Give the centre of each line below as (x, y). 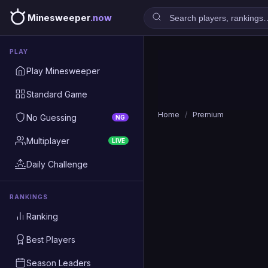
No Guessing (51, 117)
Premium (208, 115)
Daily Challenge (57, 164)
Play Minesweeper (63, 71)
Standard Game (57, 94)
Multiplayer (48, 141)
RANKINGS (29, 197)
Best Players (51, 239)
